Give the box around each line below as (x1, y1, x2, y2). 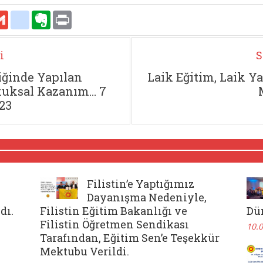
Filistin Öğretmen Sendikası (40, 217, 189, 231)
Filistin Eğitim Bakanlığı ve (40, 203, 187, 218)
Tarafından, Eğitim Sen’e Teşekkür (40, 230, 220, 245)
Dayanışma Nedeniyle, (87, 190, 207, 204)
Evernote (50, 9, 85, 21)
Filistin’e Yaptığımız (87, 176, 194, 191)
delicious (29, 9, 62, 21)
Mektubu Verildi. (40, 244, 129, 258)
